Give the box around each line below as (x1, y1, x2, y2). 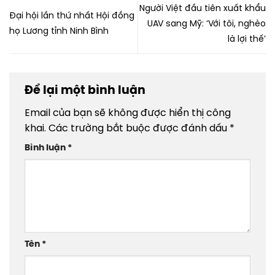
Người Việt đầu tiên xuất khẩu (139, 4, 266, 14)
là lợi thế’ (228, 34, 266, 44)
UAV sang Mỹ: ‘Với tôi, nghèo (147, 19, 266, 29)
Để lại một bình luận (25, 84, 148, 97)
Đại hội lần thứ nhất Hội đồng (9, 12, 134, 21)
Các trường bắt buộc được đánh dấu (48, 123, 230, 134)
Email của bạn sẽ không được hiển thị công (25, 108, 231, 119)
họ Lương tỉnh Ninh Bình (9, 27, 109, 37)
